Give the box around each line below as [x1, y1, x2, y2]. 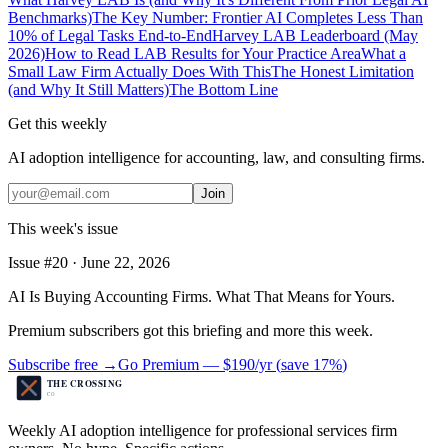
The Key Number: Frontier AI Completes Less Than [92, 9, 423, 27]
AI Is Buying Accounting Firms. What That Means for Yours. [8, 288, 395, 306]
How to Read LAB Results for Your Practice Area [45, 45, 361, 63]
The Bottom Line [169, 81, 278, 99]
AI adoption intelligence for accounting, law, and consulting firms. [8, 149, 425, 167]
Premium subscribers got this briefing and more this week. [8, 322, 373, 340]
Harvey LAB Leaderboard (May [212, 27, 418, 45]
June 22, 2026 [81, 254, 170, 272]
